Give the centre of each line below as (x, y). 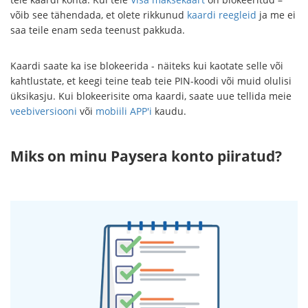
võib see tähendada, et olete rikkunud (99, 14)
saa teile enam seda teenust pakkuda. (98, 30)
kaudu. (169, 111)
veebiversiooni (44, 111)
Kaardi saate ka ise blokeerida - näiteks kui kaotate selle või (147, 65)
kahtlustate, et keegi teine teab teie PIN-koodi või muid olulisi (151, 80)
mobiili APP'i (124, 111)
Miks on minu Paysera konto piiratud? (146, 156)
